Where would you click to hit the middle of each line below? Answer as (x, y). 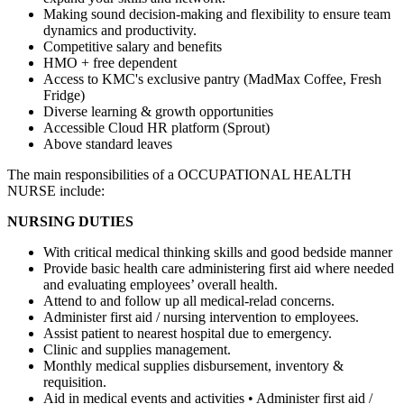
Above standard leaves (108, 143)
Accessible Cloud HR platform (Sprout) (156, 127)
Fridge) (64, 95)
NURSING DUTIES (70, 221)
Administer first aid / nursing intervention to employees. (201, 317)
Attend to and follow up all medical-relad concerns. (189, 300)
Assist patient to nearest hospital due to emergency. (188, 333)
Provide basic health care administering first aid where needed (219, 268)
